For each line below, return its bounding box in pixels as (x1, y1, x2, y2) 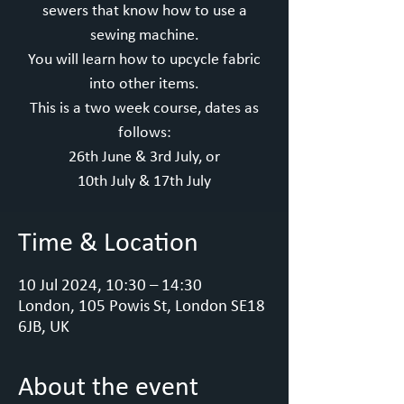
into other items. (89, 76, 199, 93)
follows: (117, 124, 171, 142)
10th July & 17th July (78, 173, 211, 190)
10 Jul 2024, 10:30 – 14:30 (18, 278, 202, 295)
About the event (18, 374, 198, 402)
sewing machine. (89, 27, 199, 44)
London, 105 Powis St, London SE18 (18, 298, 265, 316)
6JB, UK (18, 319, 69, 336)
